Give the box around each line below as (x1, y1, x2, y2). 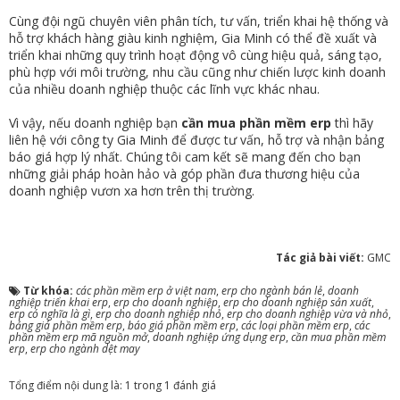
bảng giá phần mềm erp (9, 317, 122, 333)
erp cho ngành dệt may (30, 340, 140, 356)
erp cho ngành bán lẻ (221, 282, 322, 298)
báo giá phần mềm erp (128, 317, 236, 333)
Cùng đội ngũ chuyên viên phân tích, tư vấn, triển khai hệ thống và (9, 12, 388, 29)
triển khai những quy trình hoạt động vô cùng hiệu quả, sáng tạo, (9, 46, 382, 63)
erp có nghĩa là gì (9, 305, 90, 321)
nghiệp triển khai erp (9, 294, 108, 310)
